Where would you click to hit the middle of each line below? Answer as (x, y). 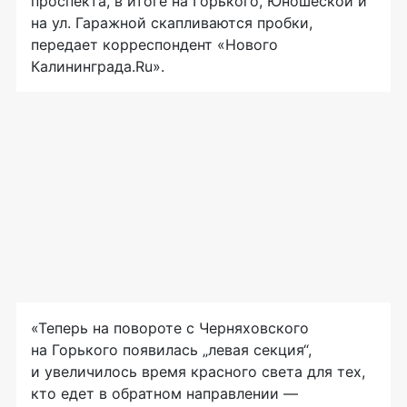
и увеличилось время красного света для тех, (198, 372)
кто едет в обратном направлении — (164, 394)
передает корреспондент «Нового (154, 45)
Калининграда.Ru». (98, 67)
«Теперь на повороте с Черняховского (170, 328)
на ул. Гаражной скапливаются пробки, (172, 23)
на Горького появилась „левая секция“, (171, 350)
